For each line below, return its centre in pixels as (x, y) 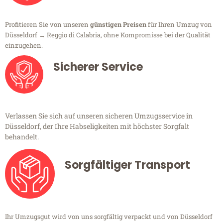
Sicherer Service (98, 67)
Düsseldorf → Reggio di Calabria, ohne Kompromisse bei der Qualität (108, 35)
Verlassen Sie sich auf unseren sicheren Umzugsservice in (99, 116)
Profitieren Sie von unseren (48, 25)
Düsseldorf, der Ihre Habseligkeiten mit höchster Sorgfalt (97, 126)
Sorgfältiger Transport (127, 165)
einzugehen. (24, 46)
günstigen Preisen (118, 25)
